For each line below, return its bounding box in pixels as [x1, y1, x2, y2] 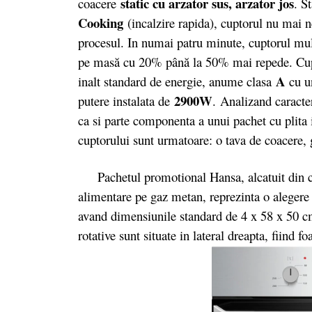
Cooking [78, 13, 127, 32]
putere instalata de [78, 91, 174, 109]
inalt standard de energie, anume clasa [78, 72, 276, 90]
